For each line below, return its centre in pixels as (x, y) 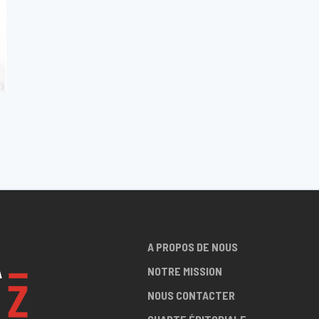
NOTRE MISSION (184, 271)
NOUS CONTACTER (191, 295)
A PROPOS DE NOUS (192, 246)
